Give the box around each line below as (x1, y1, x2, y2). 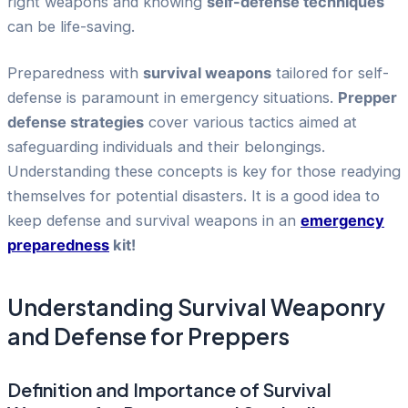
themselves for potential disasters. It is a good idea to (7, 187, 380, 206)
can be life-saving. (7, 16, 135, 36)
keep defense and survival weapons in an (7, 211, 301, 230)
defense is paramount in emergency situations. (7, 88, 338, 107)
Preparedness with (7, 64, 143, 83)
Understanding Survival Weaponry (7, 291, 385, 321)
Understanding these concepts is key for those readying (7, 162, 401, 181)
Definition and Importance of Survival (7, 377, 331, 401)
